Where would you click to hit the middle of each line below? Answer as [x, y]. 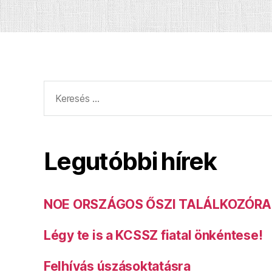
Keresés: [63, 87]
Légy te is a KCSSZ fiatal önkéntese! [153, 236]
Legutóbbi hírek [130, 161]
